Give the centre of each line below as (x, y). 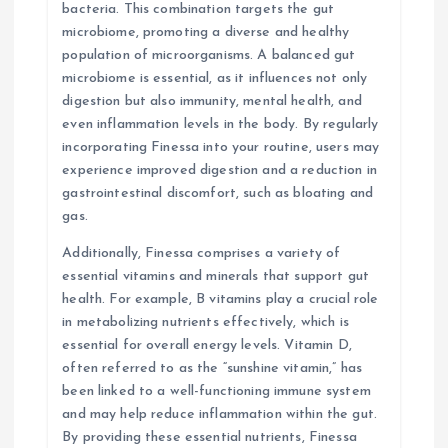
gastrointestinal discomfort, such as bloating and (218, 193)
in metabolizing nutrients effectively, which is (205, 322)
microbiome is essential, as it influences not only (215, 78)
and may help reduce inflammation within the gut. (219, 414)
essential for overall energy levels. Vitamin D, (207, 345)
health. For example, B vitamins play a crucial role (220, 299)
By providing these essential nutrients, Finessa (209, 437)
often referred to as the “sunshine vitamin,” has (212, 368)
